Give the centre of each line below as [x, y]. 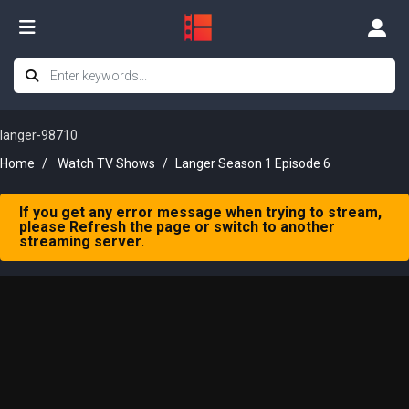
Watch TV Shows [106, 163]
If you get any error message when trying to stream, [200, 212]
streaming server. [82, 241]
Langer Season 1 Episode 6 [253, 163]
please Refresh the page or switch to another [177, 227]
